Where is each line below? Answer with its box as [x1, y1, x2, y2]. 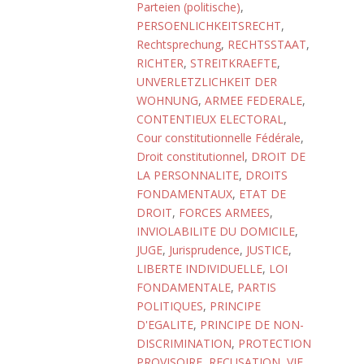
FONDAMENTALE [136, 279, 231, 295]
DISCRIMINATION [136, 336, 232, 351]
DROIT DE [251, 149, 305, 164]
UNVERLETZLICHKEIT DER [136, 74, 277, 89]
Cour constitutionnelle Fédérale [136, 130, 301, 145]
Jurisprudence [169, 242, 240, 258]
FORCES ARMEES [179, 205, 270, 220]
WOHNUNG [136, 93, 198, 108]
